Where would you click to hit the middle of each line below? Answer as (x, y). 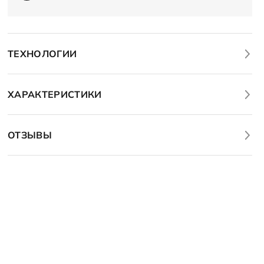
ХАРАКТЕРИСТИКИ (55, 94)
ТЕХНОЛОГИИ (42, 54)
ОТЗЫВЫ (30, 135)
